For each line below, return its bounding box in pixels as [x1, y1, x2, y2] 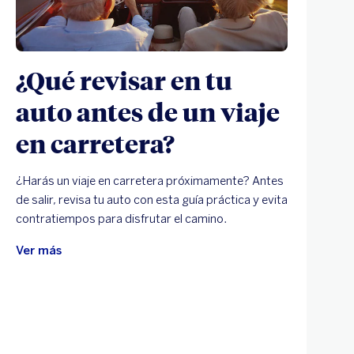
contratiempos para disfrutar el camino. [16, 211, 227, 226]
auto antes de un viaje [16, 94, 280, 128]
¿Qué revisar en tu [16, 62, 232, 96]
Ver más [16, 243, 62, 258]
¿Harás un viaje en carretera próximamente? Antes [16, 173, 284, 188]
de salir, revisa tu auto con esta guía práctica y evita [16, 192, 288, 207]
